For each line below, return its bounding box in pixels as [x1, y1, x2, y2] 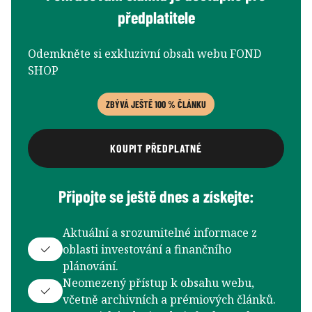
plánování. [63, 258, 118, 274]
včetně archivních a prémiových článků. [63, 291, 276, 307]
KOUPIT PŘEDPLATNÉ [110, 141, 202, 155]
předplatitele [117, 6, 195, 27]
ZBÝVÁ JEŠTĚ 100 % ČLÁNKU [106, 97, 206, 110]
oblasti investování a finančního [63, 241, 231, 257]
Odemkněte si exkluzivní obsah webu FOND [28, 45, 261, 61]
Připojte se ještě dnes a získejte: [58, 185, 254, 206]
